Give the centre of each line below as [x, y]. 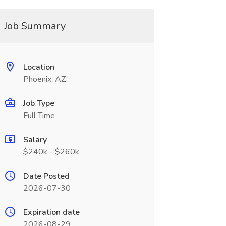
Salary [35, 140]
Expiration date [51, 212]
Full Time [39, 116]
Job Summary [35, 26]
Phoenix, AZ [44, 79]
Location [39, 67]
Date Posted [46, 176]
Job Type [39, 103]
